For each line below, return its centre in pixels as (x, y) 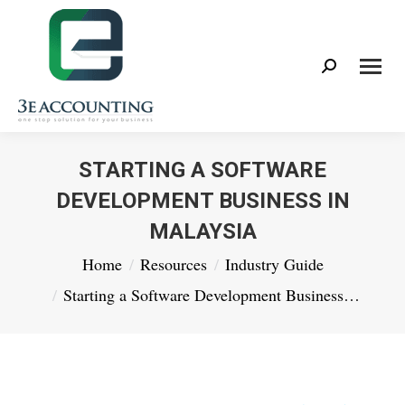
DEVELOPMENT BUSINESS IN (202, 201)
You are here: (62, 259)
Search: (346, 70)
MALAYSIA (202, 231)
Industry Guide (274, 264)
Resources (173, 264)
